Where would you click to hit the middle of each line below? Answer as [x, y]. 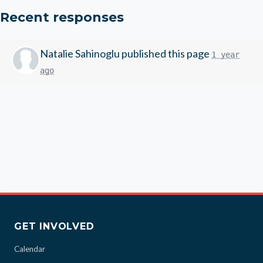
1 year [225, 55]
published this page [166, 53]
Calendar [30, 249]
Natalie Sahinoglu [80, 53]
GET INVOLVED [54, 226]
